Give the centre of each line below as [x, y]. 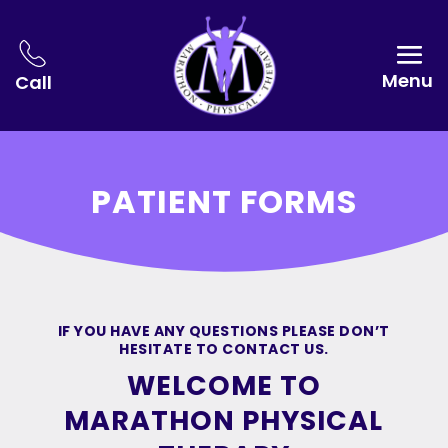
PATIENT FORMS [224, 201]
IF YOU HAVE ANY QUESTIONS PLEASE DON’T [223, 330]
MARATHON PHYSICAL [224, 420]
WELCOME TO [223, 385]
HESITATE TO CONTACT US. [224, 348]
